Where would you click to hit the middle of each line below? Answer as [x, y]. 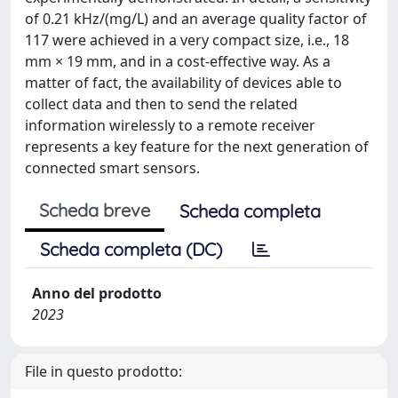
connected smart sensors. [112, 167]
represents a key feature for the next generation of [197, 146]
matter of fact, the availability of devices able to [183, 82]
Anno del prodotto [97, 293]
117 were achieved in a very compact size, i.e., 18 [187, 40]
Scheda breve [95, 210]
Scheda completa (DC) [131, 249]
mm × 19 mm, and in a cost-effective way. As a [178, 61]
